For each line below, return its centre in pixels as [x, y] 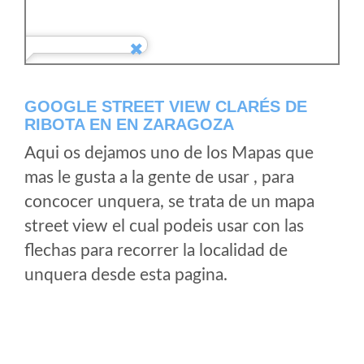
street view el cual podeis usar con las [164, 226]
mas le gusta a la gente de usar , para [159, 178]
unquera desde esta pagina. [126, 275]
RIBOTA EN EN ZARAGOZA [129, 124]
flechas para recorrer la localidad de [156, 251]
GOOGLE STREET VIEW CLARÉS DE [166, 106]
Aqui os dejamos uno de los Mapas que [169, 153]
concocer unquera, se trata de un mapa [169, 202]
